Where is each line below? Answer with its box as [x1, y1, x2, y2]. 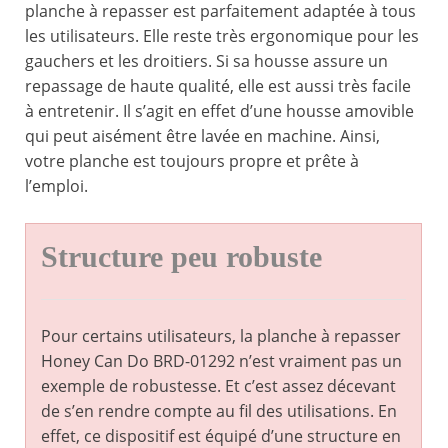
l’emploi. [25, 175, 88, 198]
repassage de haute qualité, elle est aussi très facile [25, 75, 411, 98]
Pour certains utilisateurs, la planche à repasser [41, 325, 401, 348]
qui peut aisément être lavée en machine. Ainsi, [25, 125, 380, 148]
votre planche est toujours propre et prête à [25, 150, 359, 173]
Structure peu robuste [41, 240, 322, 275]
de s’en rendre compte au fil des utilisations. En [41, 400, 397, 423]
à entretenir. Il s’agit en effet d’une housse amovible [25, 100, 414, 123]
